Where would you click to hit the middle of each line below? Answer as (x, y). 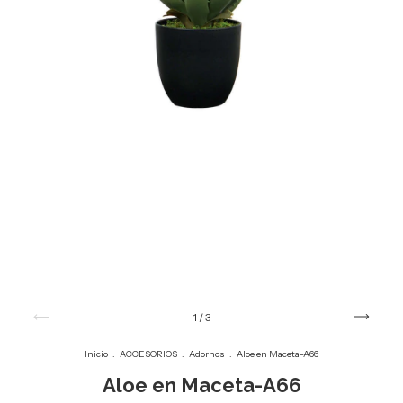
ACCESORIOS (148, 354)
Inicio (96, 354)
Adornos (207, 354)
